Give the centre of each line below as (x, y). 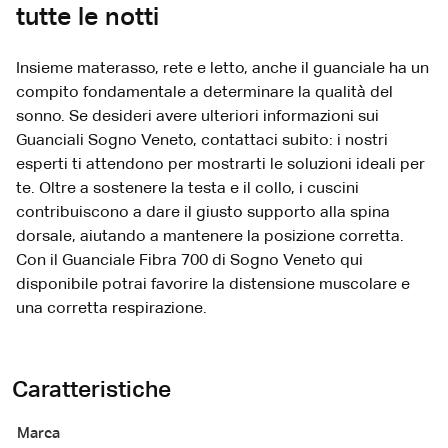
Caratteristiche (91, 391)
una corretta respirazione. (111, 309)
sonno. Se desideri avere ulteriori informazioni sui (197, 117)
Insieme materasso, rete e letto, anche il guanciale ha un (222, 69)
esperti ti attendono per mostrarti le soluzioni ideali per (220, 165)
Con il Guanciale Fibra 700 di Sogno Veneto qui (189, 261)
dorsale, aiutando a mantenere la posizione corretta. (210, 237)
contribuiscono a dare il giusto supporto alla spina (203, 213)
